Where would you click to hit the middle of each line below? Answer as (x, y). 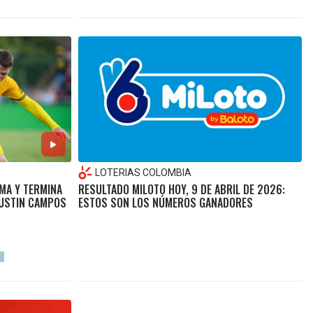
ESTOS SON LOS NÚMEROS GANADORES (165, 203)
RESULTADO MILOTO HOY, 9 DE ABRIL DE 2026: (181, 190)
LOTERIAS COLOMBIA (143, 173)
